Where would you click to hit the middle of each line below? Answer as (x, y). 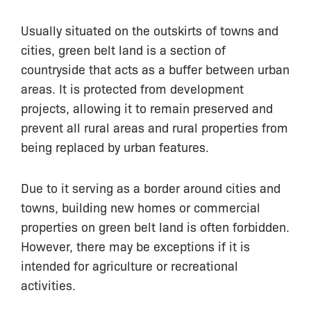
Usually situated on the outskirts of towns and (150, 30)
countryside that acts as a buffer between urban (155, 69)
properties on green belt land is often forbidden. (155, 226)
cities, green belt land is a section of (123, 50)
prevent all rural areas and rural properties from (154, 127)
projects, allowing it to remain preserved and (147, 108)
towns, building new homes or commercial (141, 207)
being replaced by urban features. (115, 147)
